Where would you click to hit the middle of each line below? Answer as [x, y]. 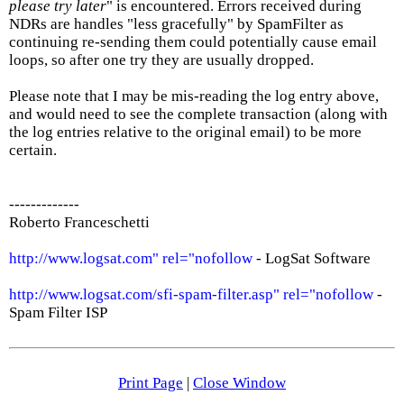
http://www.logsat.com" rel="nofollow [131, 258]
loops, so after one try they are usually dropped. [161, 60]
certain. [33, 150]
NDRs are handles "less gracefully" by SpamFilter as [176, 24]
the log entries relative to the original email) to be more [185, 132]
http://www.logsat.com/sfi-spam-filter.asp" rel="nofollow [191, 294]
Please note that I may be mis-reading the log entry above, [194, 96]
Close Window [239, 383]
